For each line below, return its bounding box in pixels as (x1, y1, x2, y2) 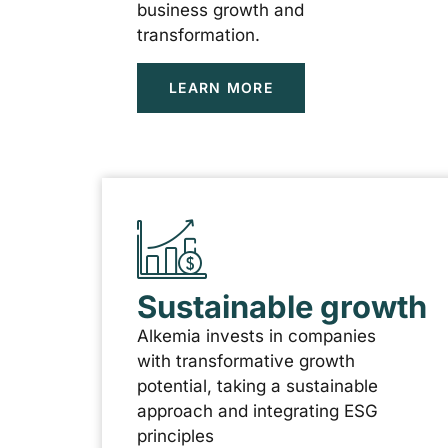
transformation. (137, 25, 260, 46)
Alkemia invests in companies (137, 325, 376, 346)
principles (137, 425, 214, 446)
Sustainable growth (137, 287, 427, 325)
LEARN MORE (169, 78, 273, 96)
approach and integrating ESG (137, 400, 378, 421)
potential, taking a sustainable (137, 375, 378, 396)
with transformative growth (137, 350, 355, 371)
